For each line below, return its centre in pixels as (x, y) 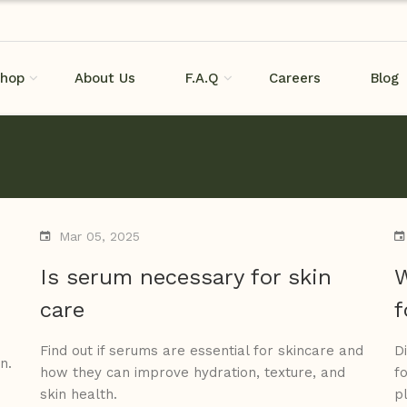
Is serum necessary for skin (186, 278)
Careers (295, 79)
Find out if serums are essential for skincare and (202, 351)
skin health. (79, 395)
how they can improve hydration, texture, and (193, 373)
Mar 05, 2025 (99, 237)
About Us (105, 79)
